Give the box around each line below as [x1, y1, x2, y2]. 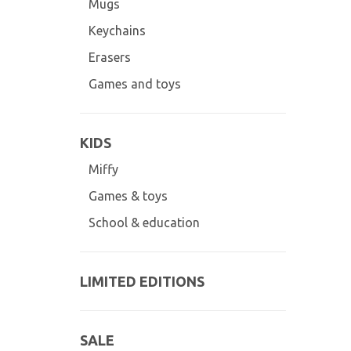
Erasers [88, 50, 131, 64]
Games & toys [88, 189, 168, 203]
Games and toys [88, 77, 181, 91]
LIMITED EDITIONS [80, 273, 204, 289]
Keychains [88, 24, 146, 38]
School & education [88, 215, 200, 230]
